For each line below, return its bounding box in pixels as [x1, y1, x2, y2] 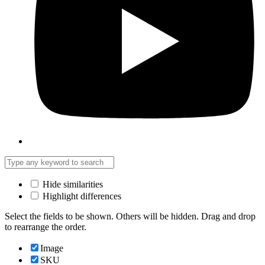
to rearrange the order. [5, 221, 86, 232]
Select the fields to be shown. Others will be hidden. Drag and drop [5, 211, 256, 221]
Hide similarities [40, 179, 103, 189]
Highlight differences [40, 190, 121, 201]
